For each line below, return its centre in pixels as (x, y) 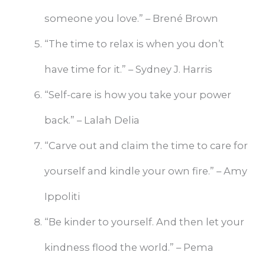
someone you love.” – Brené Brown (131, 19)
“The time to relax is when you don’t (134, 44)
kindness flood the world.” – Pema (129, 248)
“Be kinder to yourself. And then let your (144, 222)
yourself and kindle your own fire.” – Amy (146, 171)
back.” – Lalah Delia (92, 120)
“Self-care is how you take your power (138, 95)
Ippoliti (62, 197)
